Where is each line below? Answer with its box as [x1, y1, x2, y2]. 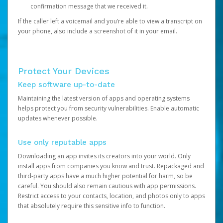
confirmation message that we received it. [30, 2, 148, 10]
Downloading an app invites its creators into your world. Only [18, 152, 191, 160]
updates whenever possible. [18, 114, 98, 122]
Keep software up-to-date [18, 80, 115, 89]
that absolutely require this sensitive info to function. [18, 202, 165, 210]
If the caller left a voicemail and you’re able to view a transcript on [18, 17, 202, 25]
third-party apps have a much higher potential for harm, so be [18, 172, 193, 180]
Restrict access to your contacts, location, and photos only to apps [18, 192, 205, 200]
